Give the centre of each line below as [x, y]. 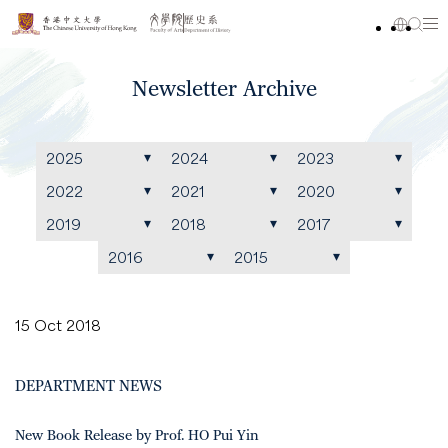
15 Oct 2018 [58, 325]
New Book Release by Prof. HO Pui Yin [137, 436]
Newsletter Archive [224, 89]
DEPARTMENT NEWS [88, 386]
